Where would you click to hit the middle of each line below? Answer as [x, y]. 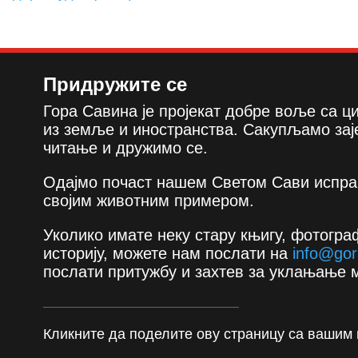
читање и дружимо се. [125, 148]
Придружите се [115, 85]
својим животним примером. [148, 201]
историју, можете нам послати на [167, 254]
